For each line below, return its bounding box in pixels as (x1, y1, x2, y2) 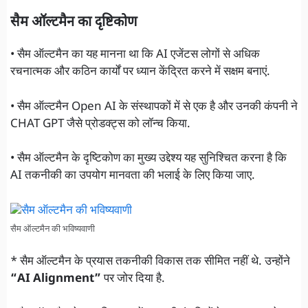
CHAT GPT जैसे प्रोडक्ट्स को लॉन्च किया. (10, 116, 190, 132)
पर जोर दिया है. (101, 272, 165, 287)
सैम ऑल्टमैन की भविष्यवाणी (10, 223, 95, 235)
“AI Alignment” (10, 272, 101, 287)
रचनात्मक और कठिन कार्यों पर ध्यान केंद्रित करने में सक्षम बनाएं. (10, 65, 270, 80)
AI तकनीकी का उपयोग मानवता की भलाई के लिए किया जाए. (10, 168, 255, 184)
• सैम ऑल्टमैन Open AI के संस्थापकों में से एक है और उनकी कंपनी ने (10, 99, 298, 115)
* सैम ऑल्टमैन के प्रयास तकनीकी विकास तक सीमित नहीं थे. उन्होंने (10, 254, 290, 270)
